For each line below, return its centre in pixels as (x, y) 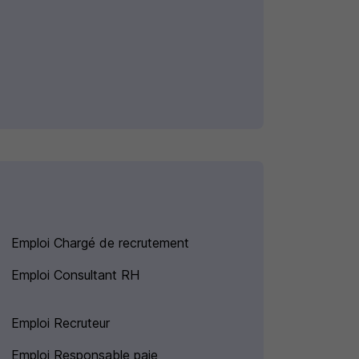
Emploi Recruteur (60, 323)
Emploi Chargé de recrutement (100, 243)
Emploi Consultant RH (75, 275)
